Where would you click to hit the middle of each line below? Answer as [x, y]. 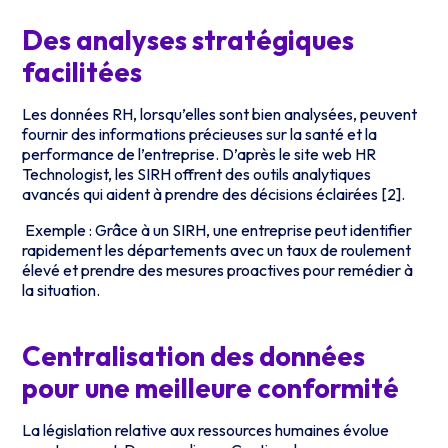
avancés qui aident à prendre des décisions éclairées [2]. [214, 193]
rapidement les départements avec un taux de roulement [217, 249]
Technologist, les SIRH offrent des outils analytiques [197, 173]
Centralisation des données [194, 356]
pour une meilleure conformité [211, 388]
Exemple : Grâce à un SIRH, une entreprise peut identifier [217, 229]
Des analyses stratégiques [188, 39]
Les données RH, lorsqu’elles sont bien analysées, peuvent [220, 113]
